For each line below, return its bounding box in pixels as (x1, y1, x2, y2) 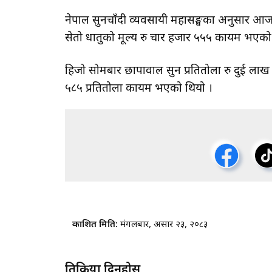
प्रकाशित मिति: (72, 219, 120, 231)
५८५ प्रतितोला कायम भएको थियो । (64, 81, 212, 97)
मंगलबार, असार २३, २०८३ (120, 219, 208, 231)
